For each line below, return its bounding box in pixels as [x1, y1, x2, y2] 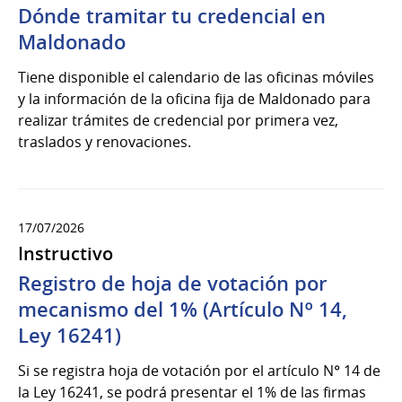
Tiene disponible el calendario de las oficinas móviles [18, 67, 374, 88]
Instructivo [18, 241, 113, 267]
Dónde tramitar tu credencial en [18, 3, 326, 31]
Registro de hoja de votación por [18, 270, 327, 298]
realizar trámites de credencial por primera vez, [18, 110, 338, 131]
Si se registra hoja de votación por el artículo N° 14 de [18, 361, 380, 381]
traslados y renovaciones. [18, 132, 191, 153]
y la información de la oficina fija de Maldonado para [18, 89, 371, 109]
